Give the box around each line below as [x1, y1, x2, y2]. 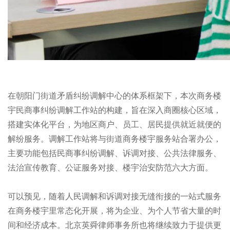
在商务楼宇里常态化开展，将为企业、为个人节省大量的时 [8, 206, 221, 215]
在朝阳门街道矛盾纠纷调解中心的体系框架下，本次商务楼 [8, 91, 221, 100]
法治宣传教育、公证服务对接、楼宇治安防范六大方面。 [8, 163, 213, 172]
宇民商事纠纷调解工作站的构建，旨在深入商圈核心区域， [8, 106, 221, 114]
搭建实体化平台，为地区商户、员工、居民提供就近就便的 [8, 120, 221, 129]
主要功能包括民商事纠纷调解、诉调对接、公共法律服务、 [8, 149, 221, 158]
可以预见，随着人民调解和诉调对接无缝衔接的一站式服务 [8, 192, 221, 201]
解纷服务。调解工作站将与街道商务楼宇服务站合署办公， [8, 135, 221, 143]
